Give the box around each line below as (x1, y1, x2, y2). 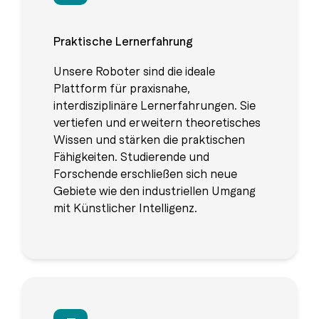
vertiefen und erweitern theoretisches (53, 114, 261, 130)
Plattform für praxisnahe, (53, 80, 190, 96)
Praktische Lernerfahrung (53, 33, 193, 49)
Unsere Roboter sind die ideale (53, 63, 215, 79)
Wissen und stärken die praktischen (53, 131, 245, 147)
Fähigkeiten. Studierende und (53, 148, 209, 164)
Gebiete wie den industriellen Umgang (53, 182, 256, 199)
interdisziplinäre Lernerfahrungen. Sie (53, 97, 256, 113)
